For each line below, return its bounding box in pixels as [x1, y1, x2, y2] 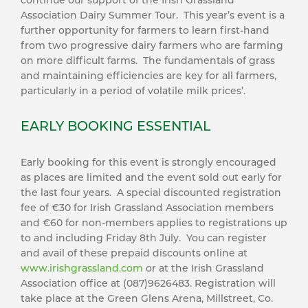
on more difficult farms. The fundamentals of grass [21, 54, 275, 67]
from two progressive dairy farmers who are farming [21, 39, 283, 52]
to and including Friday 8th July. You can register [21, 232, 267, 244]
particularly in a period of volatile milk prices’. [21, 85, 245, 97]
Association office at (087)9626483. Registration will [21, 277, 276, 289]
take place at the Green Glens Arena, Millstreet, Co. [21, 292, 273, 305]
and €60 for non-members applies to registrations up [21, 217, 287, 229]
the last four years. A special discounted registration [21, 186, 281, 199]
